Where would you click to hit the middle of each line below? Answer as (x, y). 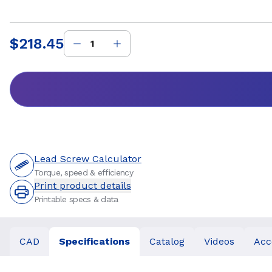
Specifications (94, 241)
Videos (219, 241)
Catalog (167, 241)
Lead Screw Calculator (88, 159)
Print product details (83, 185)
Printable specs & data (76, 199)
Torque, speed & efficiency (83, 172)
